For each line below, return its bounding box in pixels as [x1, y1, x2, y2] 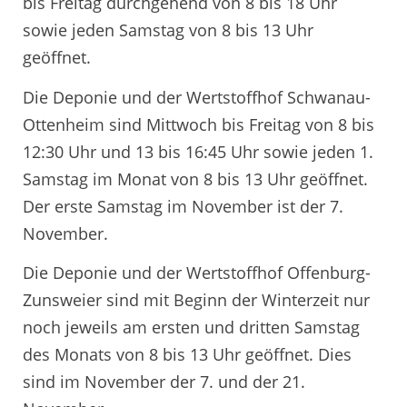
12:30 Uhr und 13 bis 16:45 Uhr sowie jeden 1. [23, 140, 373, 163]
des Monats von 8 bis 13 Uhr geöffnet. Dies [23, 343, 352, 366]
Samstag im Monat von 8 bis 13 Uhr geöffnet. [23, 167, 368, 190]
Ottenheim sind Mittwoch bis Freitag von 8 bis [23, 113, 374, 135]
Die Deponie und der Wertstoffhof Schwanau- [23, 85, 371, 108]
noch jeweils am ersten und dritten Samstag [23, 316, 360, 339]
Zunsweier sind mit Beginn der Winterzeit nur [23, 289, 370, 312]
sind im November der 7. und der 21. [23, 371, 305, 393]
